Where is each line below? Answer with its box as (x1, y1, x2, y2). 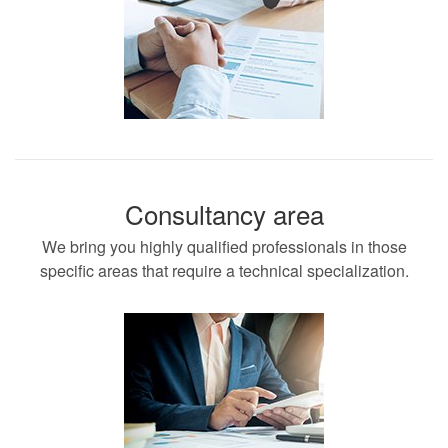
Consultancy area (124, 195, 324, 233)
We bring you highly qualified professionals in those (41, 234, 407, 258)
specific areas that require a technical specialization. (39, 258, 409, 282)
